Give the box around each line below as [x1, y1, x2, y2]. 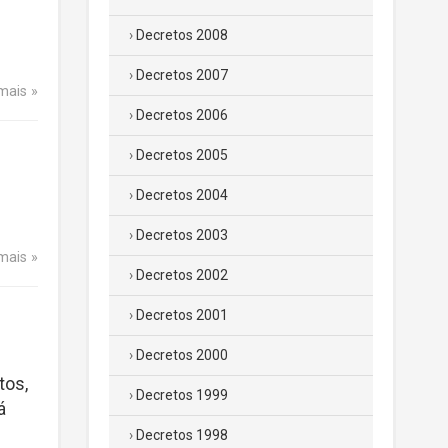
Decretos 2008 [136, 27, 228, 43]
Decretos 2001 [136, 307, 228, 323]
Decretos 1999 [136, 387, 228, 403]
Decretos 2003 [136, 227, 228, 243]
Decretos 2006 [136, 107, 228, 123]
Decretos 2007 [136, 67, 228, 83]
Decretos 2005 [136, 147, 228, 163]
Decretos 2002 [136, 267, 228, 283]
